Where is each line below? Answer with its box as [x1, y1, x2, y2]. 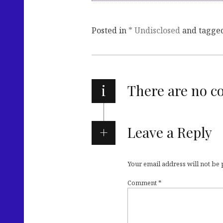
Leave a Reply [127, 123, 212, 142]
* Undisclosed [128, 25, 180, 36]
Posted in [92, 25, 128, 36]
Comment [127, 178, 158, 188]
